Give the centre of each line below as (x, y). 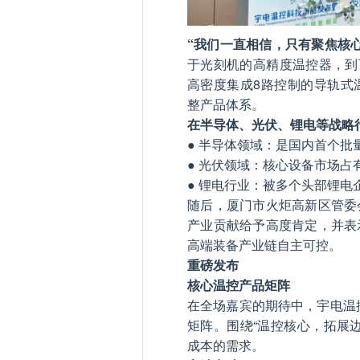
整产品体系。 (226, 104)
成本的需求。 (226, 345)
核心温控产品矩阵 (239, 284)
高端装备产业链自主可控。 (264, 244)
